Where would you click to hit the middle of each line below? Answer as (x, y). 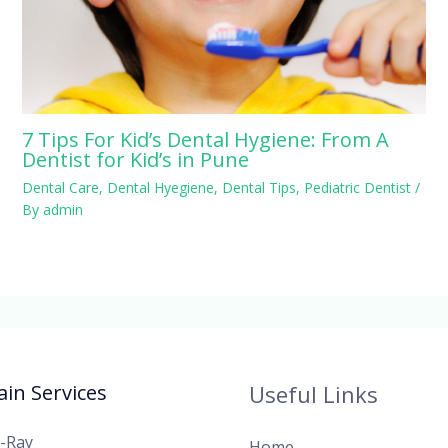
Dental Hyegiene (160, 188)
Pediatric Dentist (357, 188)
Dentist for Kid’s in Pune (135, 160)
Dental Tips (258, 188)
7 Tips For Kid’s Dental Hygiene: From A (205, 140)
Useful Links (313, 393)
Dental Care (60, 188)
